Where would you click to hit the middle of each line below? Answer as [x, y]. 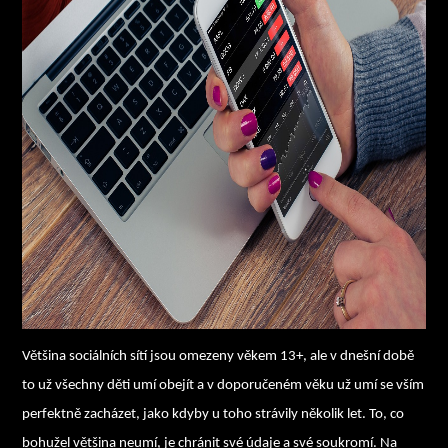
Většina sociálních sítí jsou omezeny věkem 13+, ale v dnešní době [218, 356]
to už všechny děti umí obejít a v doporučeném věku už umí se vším [223, 385]
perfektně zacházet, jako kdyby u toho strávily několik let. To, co [213, 414]
